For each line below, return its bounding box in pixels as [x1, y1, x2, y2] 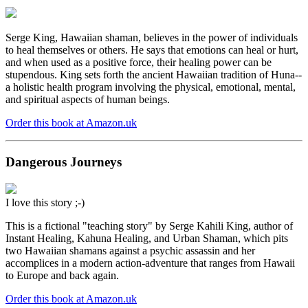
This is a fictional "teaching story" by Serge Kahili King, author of [5, 219, 293, 232]
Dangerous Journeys [5, 155, 122, 170]
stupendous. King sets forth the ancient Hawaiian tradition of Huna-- [5, 69, 302, 81]
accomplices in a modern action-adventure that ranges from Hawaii [5, 256, 295, 269]
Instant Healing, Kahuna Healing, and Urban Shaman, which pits [5, 232, 288, 244]
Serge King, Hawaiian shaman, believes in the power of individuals [5, 32, 298, 44]
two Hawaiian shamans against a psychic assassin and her [5, 244, 255, 256]
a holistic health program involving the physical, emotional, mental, [5, 81, 296, 93]
